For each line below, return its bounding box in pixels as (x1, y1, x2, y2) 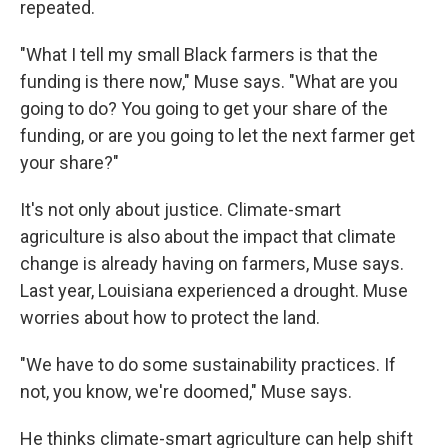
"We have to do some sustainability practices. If (20, 354, 396, 375)
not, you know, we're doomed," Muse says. (20, 381, 352, 402)
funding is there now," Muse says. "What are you (20, 71, 398, 92)
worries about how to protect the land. (20, 307, 320, 328)
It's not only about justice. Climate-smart (20, 199, 341, 220)
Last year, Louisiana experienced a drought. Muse (20, 280, 408, 301)
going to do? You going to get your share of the (20, 98, 388, 119)
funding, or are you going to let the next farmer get (20, 125, 415, 146)
